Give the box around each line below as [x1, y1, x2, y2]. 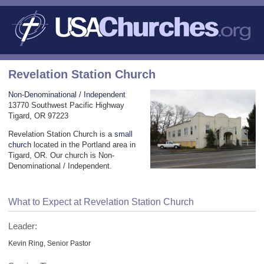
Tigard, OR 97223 [8, 111, 68, 120]
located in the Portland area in [31, 140, 136, 149]
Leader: [8, 221, 37, 231]
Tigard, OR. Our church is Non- [8, 150, 114, 160]
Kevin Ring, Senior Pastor [8, 239, 91, 247]
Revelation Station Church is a [8, 129, 114, 138]
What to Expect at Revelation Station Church [8, 196, 194, 207]
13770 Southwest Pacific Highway [8, 100, 124, 110]
